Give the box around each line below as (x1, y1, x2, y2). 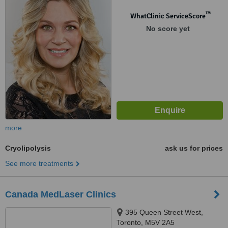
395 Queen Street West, (125, 208, 203, 216)
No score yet (146, 24, 190, 33)
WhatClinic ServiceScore (130, 12, 206, 20)
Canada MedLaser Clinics (5, 189, 116, 199)
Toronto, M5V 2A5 (117, 218, 175, 226)
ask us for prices (165, 144, 223, 152)
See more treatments (5, 159, 73, 167)
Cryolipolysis (5, 144, 51, 152)
